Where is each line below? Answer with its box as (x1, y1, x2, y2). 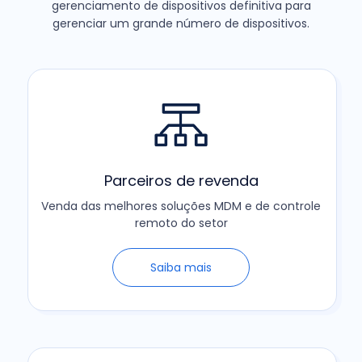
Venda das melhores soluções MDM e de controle (41, 197, 321, 214)
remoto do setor (134, 214, 228, 231)
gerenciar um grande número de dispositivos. (53, 15, 309, 32)
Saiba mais (150, 259, 212, 276)
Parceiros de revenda (103, 170, 259, 191)
